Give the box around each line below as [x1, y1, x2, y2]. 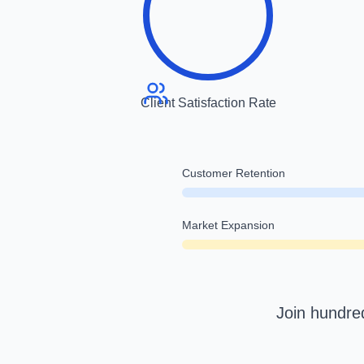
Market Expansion [182, 219, 275, 232]
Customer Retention [182, 167, 285, 180]
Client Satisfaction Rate [140, 96, 276, 110]
